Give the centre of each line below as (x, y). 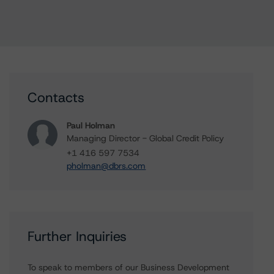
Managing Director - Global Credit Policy (146, 138)
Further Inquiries (77, 236)
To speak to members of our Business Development (129, 267)
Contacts (56, 98)
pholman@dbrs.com (106, 166)
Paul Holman (91, 125)
